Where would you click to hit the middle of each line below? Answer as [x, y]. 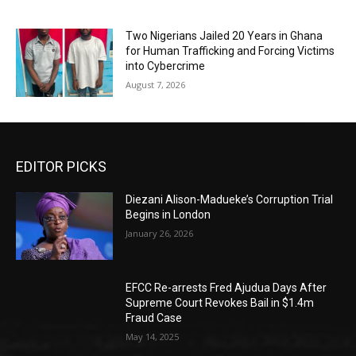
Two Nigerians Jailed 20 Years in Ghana [224, 36]
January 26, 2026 [160, 233]
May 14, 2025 [153, 337]
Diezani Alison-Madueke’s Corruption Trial [230, 199]
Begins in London [168, 214]
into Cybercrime [166, 66]
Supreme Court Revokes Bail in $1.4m [220, 303]
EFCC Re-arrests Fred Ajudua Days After [226, 288]
